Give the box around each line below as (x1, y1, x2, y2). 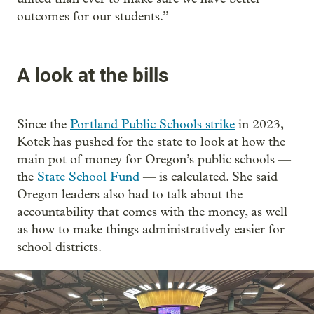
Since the (17, 117, 70, 132)
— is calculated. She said (139, 170, 278, 185)
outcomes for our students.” (17, 9, 169, 25)
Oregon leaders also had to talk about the (17, 187, 243, 203)
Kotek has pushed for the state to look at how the (17, 135, 285, 150)
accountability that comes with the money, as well (17, 205, 287, 220)
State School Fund (37, 170, 139, 185)
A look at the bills (17, 64, 168, 88)
